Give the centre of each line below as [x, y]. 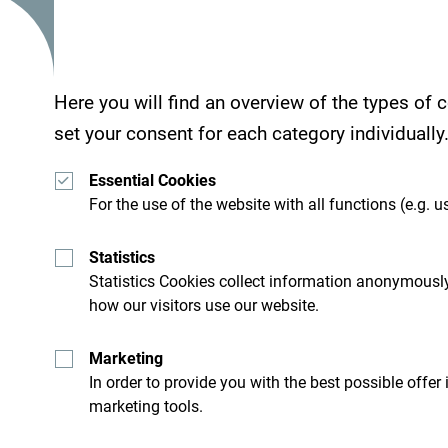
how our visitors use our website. [203, 305]
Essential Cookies [152, 180]
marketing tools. [145, 406]
